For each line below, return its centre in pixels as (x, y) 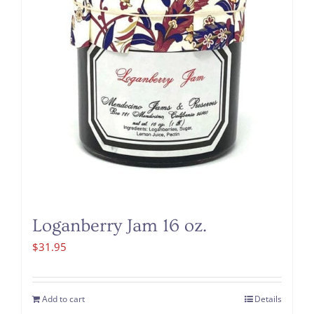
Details (268, 299)
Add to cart (63, 299)
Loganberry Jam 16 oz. (120, 226)
